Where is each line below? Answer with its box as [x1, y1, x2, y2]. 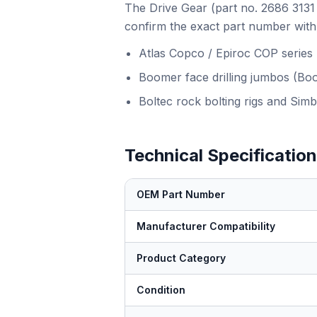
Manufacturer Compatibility [137, 220, 275, 232]
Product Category [137, 252, 226, 264]
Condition [137, 284, 185, 296]
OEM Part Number [137, 188, 225, 200]
